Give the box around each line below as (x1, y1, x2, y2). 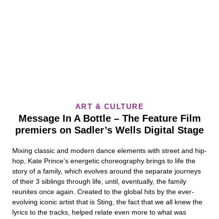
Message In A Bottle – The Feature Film (18, 113, 201, 124)
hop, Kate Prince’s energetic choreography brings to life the (12, 157, 196, 165)
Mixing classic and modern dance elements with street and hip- (12, 147, 207, 154)
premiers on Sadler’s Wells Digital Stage (15, 125, 204, 135)
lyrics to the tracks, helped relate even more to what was (12, 208, 186, 216)
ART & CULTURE (75, 102, 144, 110)
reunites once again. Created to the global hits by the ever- (12, 188, 194, 196)
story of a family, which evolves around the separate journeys (12, 167, 201, 175)
